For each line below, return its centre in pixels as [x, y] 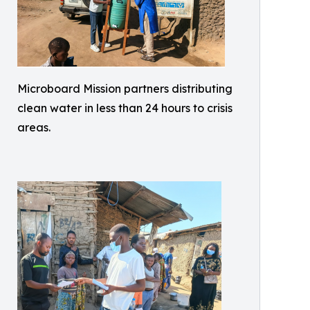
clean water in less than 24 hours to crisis [125, 108]
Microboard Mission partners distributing [125, 89]
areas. [34, 128]
